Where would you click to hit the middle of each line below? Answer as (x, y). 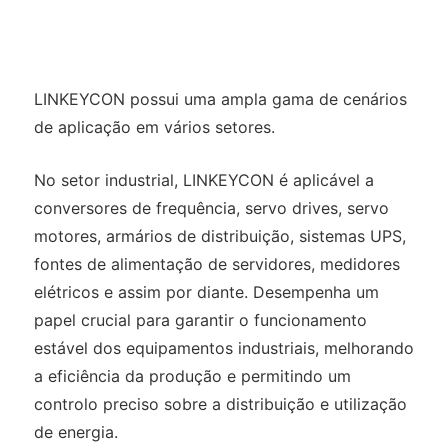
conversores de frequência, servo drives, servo (211, 208)
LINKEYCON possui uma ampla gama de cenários (220, 99)
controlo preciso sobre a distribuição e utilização (220, 404)
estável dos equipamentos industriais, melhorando (223, 348)
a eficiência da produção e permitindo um (192, 376)
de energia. (75, 432)
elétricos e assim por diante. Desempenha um (206, 292)
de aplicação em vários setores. (154, 127)
